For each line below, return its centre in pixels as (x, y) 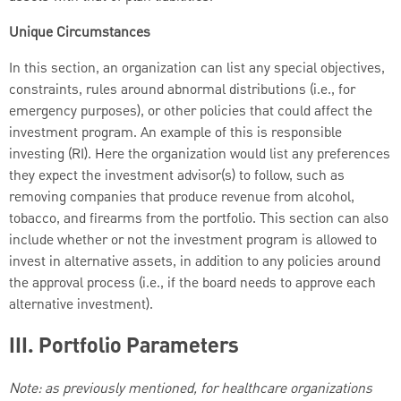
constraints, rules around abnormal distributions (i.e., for (182, 90)
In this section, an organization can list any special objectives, (197, 68)
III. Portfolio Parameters (124, 347)
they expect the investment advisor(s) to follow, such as (177, 176)
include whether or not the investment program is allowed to (193, 240)
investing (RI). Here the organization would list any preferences (200, 154)
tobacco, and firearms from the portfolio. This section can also (199, 219)
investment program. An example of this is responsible (175, 133)
